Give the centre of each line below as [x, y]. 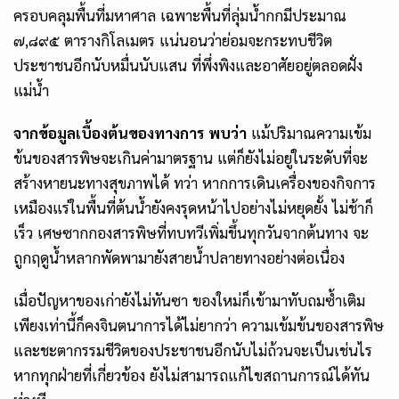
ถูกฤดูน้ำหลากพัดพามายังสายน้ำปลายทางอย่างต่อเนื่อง [179, 258]
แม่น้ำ [31, 90]
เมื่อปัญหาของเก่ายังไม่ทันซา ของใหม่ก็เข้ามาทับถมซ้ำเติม [189, 301]
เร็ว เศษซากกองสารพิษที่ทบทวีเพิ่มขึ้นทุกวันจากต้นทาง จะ [191, 233]
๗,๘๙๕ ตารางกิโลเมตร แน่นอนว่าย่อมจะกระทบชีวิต [173, 41]
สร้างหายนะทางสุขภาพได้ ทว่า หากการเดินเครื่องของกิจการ [195, 183]
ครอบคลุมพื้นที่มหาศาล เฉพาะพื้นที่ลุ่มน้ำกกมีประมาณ [180, 16]
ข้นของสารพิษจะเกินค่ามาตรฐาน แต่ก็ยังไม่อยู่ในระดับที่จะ [191, 158]
